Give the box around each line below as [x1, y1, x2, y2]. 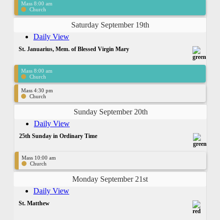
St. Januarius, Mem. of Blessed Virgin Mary [19, 45, 129, 53]
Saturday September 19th [71, 20, 149, 29]
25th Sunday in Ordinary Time [19, 132, 97, 139]
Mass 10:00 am [22, 154, 56, 161]
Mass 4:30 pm [21, 87, 53, 93]
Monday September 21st [72, 174, 148, 183]
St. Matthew [19, 199, 50, 207]
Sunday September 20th [73, 107, 148, 116]
